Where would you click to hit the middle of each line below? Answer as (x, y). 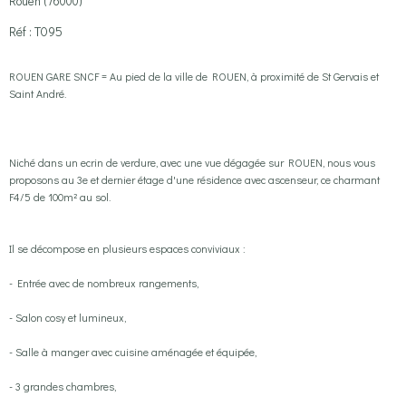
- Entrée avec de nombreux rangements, (104, 282)
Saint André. (38, 93)
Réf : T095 (36, 31)
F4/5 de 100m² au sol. (60, 196)
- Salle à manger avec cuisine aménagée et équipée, (133, 351)
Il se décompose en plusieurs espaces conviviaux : (127, 248)
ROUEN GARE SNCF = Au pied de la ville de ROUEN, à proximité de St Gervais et (194, 76)
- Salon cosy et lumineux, (68, 317)
